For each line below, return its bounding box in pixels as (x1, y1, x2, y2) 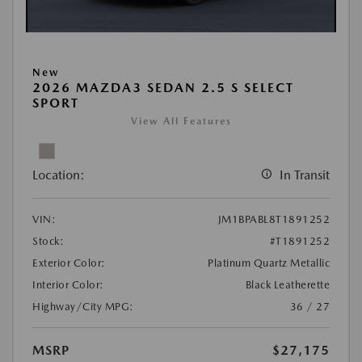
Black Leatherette (245, 278, 330, 291)
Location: (32, 166, 85, 183)
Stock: (32, 234, 64, 247)
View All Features (130, 115, 232, 127)
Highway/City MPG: (32, 300, 134, 313)
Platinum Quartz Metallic (208, 256, 330, 269)
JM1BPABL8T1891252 (217, 213, 330, 225)
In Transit (280, 166, 330, 183)
